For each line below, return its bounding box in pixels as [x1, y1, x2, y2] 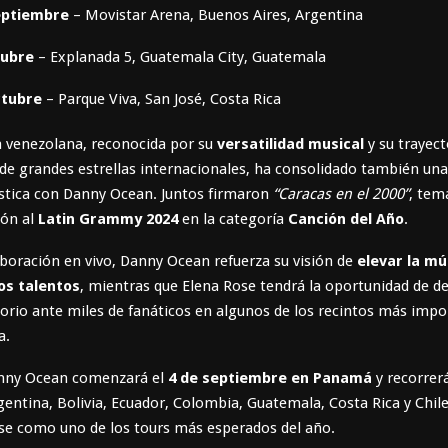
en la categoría [178, 209, 288, 228]
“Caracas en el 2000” [273, 184, 409, 203]
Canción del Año [288, 209, 404, 228]
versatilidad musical [217, 134, 364, 153]
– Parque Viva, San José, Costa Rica [42, 89, 281, 108]
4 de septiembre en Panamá [168, 368, 372, 387]
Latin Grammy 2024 [38, 209, 178, 228]
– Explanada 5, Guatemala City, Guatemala [34, 47, 326, 66]
